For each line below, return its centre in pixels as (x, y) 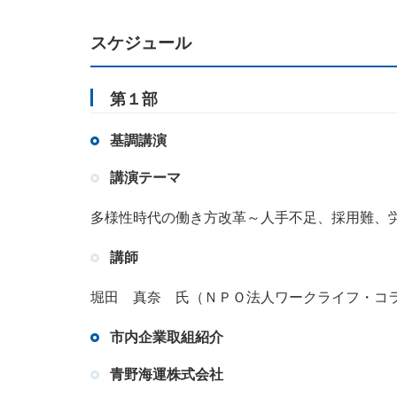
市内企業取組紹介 (167, 338)
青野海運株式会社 (167, 375)
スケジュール (141, 43)
